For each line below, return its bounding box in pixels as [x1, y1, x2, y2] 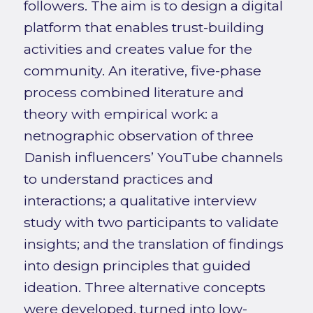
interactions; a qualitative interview [23, 192, 256, 210]
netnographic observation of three [23, 127, 254, 145]
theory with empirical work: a [23, 105, 219, 123]
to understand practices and [23, 170, 213, 188]
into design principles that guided [23, 257, 251, 275]
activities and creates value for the [23, 41, 252, 58]
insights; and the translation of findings [23, 235, 284, 253]
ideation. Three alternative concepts [23, 279, 265, 296]
